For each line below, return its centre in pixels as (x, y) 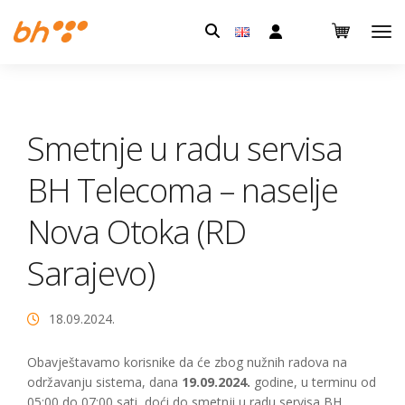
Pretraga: (240, 28)
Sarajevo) (91, 273)
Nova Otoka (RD (137, 232)
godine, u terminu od (313, 382)
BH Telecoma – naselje (183, 190)
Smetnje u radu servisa (185, 149)
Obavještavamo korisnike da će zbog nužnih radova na (187, 362)
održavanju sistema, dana (104, 382)
